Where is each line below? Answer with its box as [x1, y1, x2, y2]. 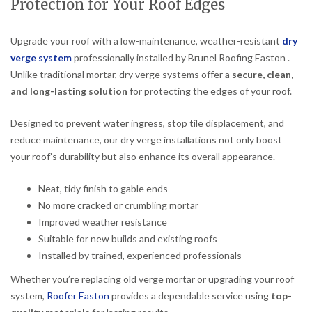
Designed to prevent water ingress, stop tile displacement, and [10, 116, 284, 129]
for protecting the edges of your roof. [127, 84, 292, 97]
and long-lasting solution [10, 84, 127, 97]
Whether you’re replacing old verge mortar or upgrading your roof [10, 272, 294, 285]
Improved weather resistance [38, 215, 167, 228]
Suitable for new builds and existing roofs [38, 232, 217, 244]
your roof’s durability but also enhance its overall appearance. [10, 150, 275, 162]
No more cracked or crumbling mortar [38, 198, 198, 211]
